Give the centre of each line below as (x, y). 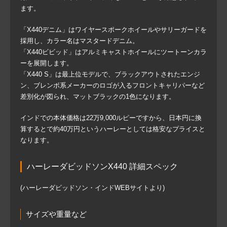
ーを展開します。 (47, 63)
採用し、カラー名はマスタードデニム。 (80, 41)
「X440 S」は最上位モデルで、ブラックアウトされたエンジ (110, 74)
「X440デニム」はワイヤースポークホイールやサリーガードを (113, 29)
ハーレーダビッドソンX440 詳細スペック (102, 166)
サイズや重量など (56, 214)
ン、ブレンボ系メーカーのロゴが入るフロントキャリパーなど (112, 85)
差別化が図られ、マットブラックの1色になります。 (98, 96)
